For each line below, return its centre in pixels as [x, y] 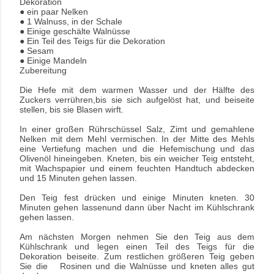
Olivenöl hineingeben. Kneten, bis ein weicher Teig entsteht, [137, 158]
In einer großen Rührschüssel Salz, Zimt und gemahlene [137, 129]
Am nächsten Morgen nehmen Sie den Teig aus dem [137, 236]
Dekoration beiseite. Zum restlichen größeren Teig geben [137, 256]
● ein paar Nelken [54, 11]
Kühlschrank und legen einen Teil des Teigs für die [137, 246]
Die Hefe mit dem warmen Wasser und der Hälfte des [137, 90]
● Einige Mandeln [53, 60]
